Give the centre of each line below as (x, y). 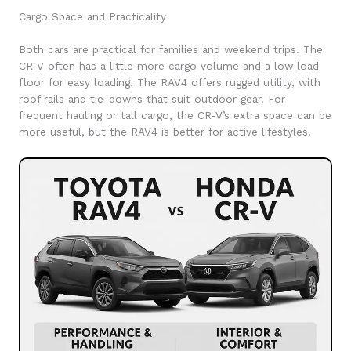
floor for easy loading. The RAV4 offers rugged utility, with (170, 82)
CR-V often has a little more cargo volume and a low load (169, 65)
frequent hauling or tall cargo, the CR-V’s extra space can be (175, 115)
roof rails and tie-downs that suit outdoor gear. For (152, 98)
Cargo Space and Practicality (92, 17)
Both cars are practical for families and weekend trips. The (171, 49)
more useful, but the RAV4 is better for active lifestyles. (165, 131)
